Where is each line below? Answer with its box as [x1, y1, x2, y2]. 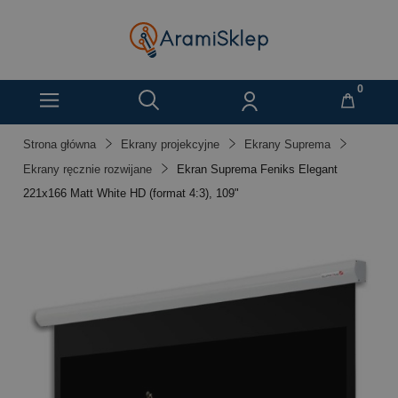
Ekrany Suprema [244, 138, 330, 151]
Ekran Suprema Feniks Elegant [177, 163, 338, 176]
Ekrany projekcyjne [121, 138, 219, 151]
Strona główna [23, 138, 96, 151]
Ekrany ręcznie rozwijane [23, 163, 152, 176]
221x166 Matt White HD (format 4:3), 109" [23, 187, 239, 200]
